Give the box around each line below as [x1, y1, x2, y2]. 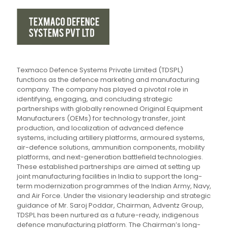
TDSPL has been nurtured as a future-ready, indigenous [17, 210, 199, 220]
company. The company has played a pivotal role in [17, 84, 188, 95]
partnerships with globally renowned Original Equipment [17, 104, 203, 114]
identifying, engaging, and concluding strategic [17, 94, 173, 104]
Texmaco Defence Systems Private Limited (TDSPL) [17, 65, 183, 75]
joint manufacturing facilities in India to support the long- [17, 172, 202, 182]
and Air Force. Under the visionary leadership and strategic [17, 191, 211, 201]
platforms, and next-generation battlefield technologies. [17, 152, 203, 162]
